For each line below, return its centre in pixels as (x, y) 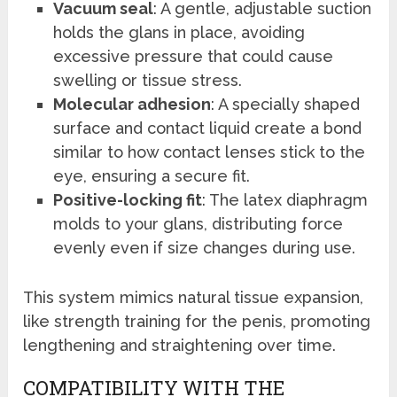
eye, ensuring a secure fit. (152, 176)
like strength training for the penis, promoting (197, 321)
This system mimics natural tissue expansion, (194, 297)
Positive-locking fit (128, 200)
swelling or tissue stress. (148, 81)
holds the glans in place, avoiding (179, 33)
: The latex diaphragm (285, 200)
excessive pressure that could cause (194, 57)
